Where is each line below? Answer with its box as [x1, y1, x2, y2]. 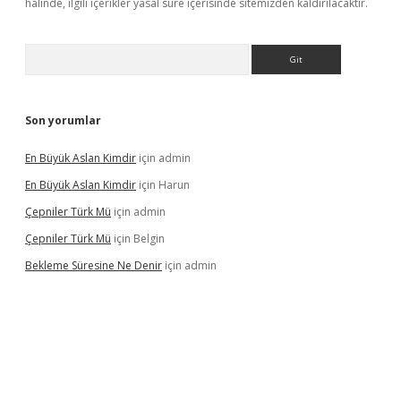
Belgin [133, 231, 165, 246]
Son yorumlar [25, 113, 101, 128]
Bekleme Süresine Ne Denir [25, 258, 162, 273]
